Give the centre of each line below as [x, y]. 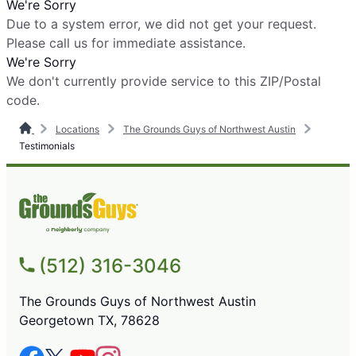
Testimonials [47, 145]
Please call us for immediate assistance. [126, 43]
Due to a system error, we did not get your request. [161, 23]
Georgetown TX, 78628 [89, 320]
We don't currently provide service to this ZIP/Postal [164, 81]
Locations [77, 129]
